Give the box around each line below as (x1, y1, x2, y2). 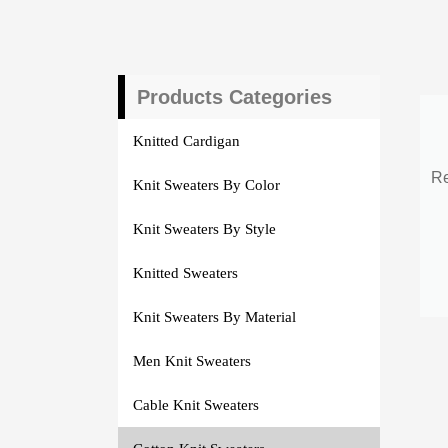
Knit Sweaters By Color (132, 176, 280, 193)
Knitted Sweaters (132, 264, 238, 281)
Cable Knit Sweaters (132, 396, 259, 413)
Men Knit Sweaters (132, 352, 251, 369)
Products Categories (136, 86, 332, 109)
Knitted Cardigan (132, 132, 240, 149)
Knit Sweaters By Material (132, 308, 296, 325)
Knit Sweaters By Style (132, 220, 276, 237)
